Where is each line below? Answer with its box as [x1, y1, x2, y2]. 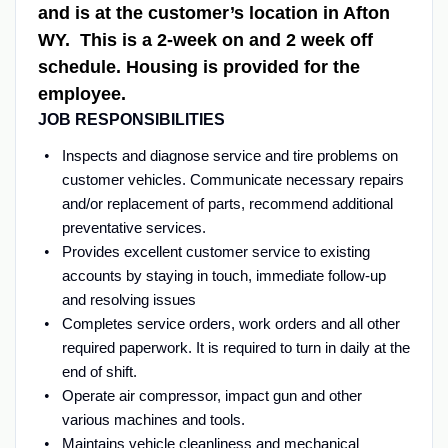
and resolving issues [61, 290, 196, 308]
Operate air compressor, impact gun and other [61, 386, 362, 404]
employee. [37, 83, 126, 104]
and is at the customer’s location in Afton [37, 2, 390, 23]
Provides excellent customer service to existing [61, 242, 370, 260]
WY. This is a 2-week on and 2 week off [37, 29, 373, 50]
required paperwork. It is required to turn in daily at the [61, 338, 410, 356]
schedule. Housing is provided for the [37, 56, 360, 77]
